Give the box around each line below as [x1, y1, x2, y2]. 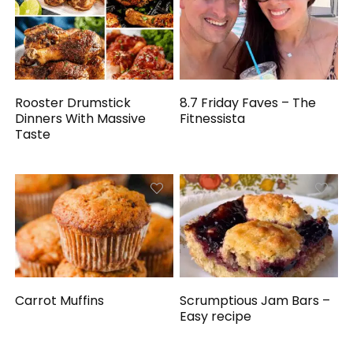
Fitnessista [180, 109, 246, 128]
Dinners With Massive [15, 109, 147, 128]
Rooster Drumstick [15, 93, 132, 112]
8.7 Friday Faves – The [180, 93, 317, 112]
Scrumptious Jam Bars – [180, 292, 331, 310]
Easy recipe [180, 307, 252, 326]
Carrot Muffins [15, 292, 105, 310]
